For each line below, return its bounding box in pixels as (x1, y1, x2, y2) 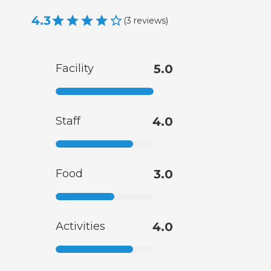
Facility (56, 62, 94, 76)
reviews (134, 15, 166, 26)
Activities (56, 220, 105, 233)
